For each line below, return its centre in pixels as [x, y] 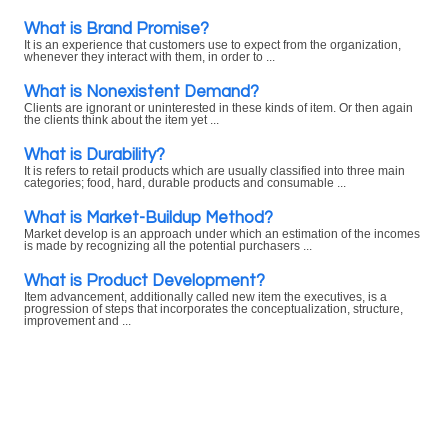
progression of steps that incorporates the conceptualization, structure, [213, 309]
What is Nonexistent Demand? [141, 91]
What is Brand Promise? [116, 28]
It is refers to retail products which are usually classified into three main [214, 171]
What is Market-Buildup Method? [148, 217]
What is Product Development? [144, 280]
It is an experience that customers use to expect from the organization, [212, 45]
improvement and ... [77, 321]
